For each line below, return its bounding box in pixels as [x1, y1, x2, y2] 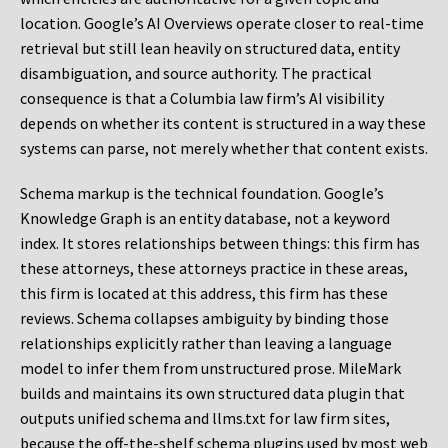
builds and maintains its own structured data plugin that [20, 383, 405, 404]
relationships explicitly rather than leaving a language [20, 333, 392, 354]
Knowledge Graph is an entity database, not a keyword [20, 208, 390, 229]
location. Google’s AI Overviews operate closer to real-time [20, 13, 424, 34]
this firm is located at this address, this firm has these [20, 283, 388, 304]
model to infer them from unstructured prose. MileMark [20, 358, 401, 379]
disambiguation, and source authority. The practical [20, 63, 372, 84]
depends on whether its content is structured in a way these [20, 113, 426, 134]
